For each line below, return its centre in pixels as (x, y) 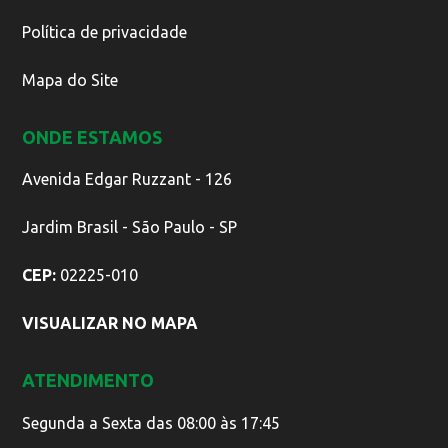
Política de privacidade (104, 32)
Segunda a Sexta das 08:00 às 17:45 (151, 422)
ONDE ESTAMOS (92, 137)
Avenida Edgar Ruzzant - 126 (127, 179)
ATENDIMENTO (88, 380)
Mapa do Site (70, 80)
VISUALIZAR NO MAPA (110, 323)
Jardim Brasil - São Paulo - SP (129, 227)
